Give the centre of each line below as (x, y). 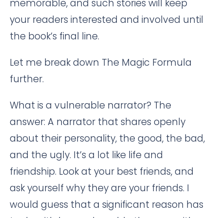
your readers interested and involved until (107, 19)
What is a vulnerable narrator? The (91, 105)
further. (27, 79)
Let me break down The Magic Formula (101, 62)
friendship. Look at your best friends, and (102, 171)
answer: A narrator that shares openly (98, 122)
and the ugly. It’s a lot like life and (86, 155)
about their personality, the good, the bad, (107, 138)
